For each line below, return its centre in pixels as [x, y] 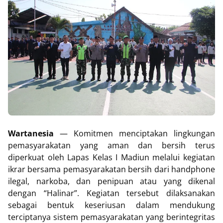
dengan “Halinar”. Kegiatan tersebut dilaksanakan [111, 193]
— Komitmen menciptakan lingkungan [137, 133]
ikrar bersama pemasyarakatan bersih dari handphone [111, 169]
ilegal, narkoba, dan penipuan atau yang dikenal [111, 181]
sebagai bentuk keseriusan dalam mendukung [111, 205]
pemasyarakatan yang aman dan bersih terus [111, 145]
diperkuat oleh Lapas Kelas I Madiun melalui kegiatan [111, 157]
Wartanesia [34, 133]
